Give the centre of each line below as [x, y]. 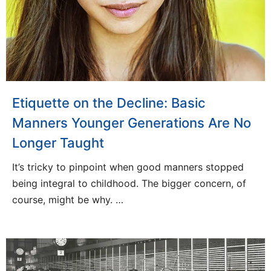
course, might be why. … [68, 200]
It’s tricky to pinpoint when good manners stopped [128, 167]
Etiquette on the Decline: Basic [109, 103]
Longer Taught [58, 143]
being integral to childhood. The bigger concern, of [129, 184]
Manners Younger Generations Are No [132, 123]
